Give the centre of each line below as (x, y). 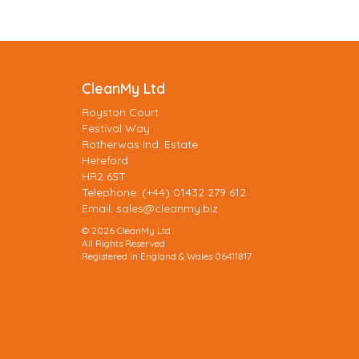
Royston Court (120, 112)
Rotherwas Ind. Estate (140, 144)
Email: (99, 208)
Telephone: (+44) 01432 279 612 (164, 192)
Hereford (105, 160)
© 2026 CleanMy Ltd (126, 230)
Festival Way (116, 128)
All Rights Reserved (123, 243)
